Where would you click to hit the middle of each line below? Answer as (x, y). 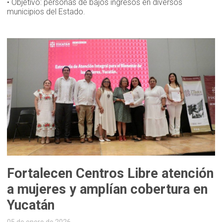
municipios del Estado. (46, 12)
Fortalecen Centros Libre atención (111, 174)
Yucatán (31, 205)
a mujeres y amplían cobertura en (108, 190)
